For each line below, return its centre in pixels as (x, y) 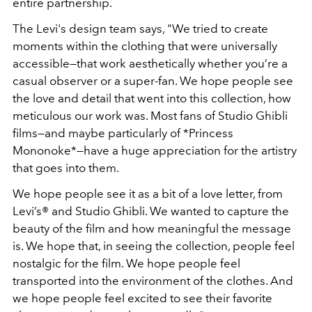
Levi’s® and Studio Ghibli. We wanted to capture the (151, 211)
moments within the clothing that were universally (145, 46)
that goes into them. (66, 167)
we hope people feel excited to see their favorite (142, 298)
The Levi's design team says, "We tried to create (140, 28)
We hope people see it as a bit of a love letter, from (148, 193)
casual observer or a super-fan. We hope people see (153, 80)
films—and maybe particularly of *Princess (123, 133)
